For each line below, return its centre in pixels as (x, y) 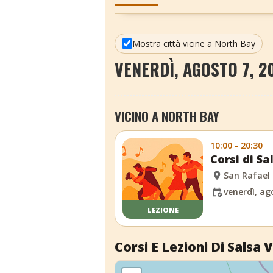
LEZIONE (163, 210)
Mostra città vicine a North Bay (194, 43)
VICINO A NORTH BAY (167, 116)
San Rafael (247, 175)
